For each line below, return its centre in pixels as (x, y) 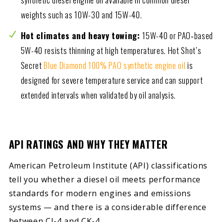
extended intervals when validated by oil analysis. (98, 95)
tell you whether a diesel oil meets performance (105, 180)
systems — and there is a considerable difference (108, 207)
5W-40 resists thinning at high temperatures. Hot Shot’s (111, 50)
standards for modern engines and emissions (100, 194)
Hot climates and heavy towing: (82, 35)
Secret (32, 65)
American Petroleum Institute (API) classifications (108, 166)
